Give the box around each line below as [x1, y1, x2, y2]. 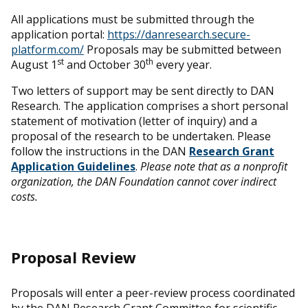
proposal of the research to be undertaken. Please [11, 128, 271, 144]
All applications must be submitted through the [11, 11, 254, 27]
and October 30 [64, 56, 146, 72]
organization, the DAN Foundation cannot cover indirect [11, 173, 276, 189]
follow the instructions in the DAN [11, 143, 189, 159]
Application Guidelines [11, 158, 135, 174]
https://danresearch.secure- [107, 26, 250, 42]
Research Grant [189, 143, 274, 159]
